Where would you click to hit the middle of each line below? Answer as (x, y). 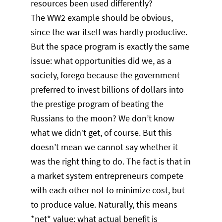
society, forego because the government (106, 75)
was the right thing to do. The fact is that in (111, 162)
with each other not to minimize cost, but (108, 190)
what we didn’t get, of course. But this (102, 133)
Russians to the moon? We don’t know (103, 118)
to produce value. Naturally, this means (104, 205)
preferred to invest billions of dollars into (108, 90)
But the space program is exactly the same (110, 47)
